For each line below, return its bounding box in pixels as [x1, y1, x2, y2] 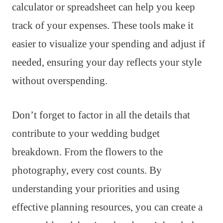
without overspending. [12, 74, 108, 87]
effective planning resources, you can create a [12, 201, 203, 213]
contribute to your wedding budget [12, 127, 160, 139]
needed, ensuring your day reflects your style [12, 56, 202, 68]
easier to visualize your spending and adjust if [12, 37, 205, 50]
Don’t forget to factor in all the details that [12, 109, 190, 121]
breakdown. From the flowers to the [12, 145, 163, 158]
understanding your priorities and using [12, 182, 180, 195]
